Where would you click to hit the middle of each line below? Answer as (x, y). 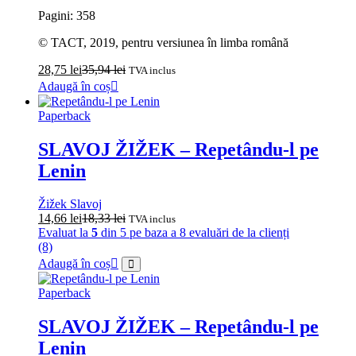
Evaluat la (65, 233)
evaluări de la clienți (238, 233)
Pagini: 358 (67, 15)
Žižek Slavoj (70, 204)
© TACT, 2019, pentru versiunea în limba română (163, 42)
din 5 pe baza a (139, 233)
